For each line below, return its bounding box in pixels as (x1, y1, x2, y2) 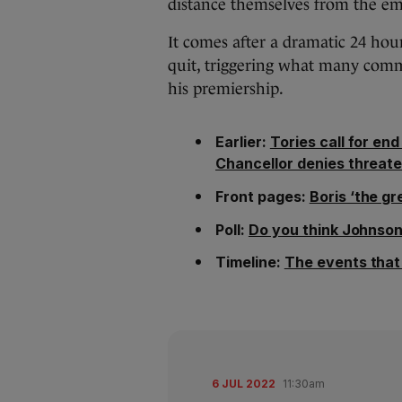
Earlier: (215, 133, 270, 151)
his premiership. (168, 80, 287, 98)
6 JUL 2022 (212, 377, 275, 391)
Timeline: (215, 253, 284, 272)
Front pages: (215, 187, 310, 205)
